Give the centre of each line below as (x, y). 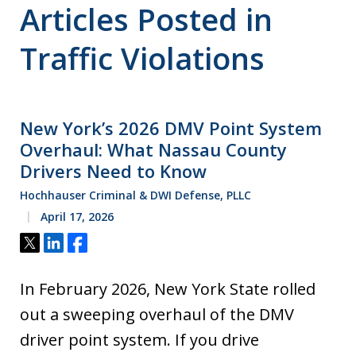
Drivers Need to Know (113, 171)
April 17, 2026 (75, 217)
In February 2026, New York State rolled (168, 289)
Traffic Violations (142, 58)
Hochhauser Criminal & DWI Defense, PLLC (135, 195)
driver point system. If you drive (139, 340)
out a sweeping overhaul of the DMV (157, 315)
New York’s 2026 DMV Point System (171, 128)
